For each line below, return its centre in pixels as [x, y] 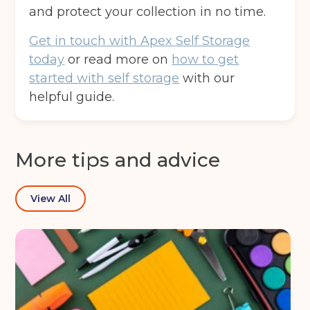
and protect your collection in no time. [148, 12]
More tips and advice [118, 160]
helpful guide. [72, 97]
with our [207, 79]
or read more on [118, 60]
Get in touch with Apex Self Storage [140, 41]
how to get [206, 60]
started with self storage [104, 79]
